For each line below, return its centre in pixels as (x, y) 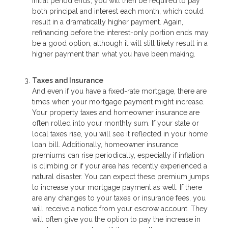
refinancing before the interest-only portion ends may (120, 32)
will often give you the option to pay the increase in (116, 220)
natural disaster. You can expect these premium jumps (121, 177)
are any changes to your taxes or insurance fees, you (119, 198)
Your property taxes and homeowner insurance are (116, 113)
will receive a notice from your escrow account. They (120, 209)
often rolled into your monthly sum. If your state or (116, 123)
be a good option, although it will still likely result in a (120, 43)
